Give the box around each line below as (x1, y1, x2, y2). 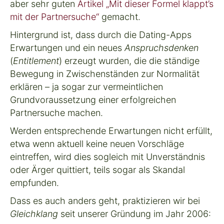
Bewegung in (10, 68, 63, 79)
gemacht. (99, 11, 140, 22)
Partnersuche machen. (10, 107, 103, 118)
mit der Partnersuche (10, 11, 96, 22)
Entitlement (13, 55, 59, 66)
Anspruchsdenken (124, 42, 198, 53)
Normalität (156, 68, 199, 79)
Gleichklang (10, 208, 58, 219)
